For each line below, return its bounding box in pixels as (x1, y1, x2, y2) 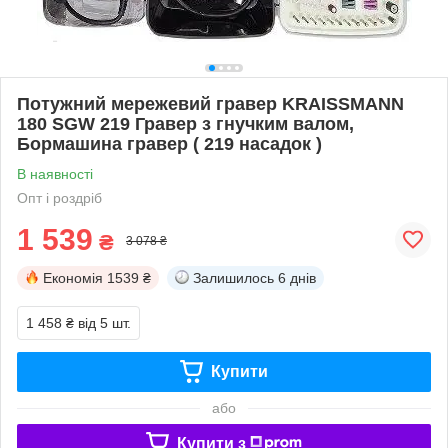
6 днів (278, 269, 316, 286)
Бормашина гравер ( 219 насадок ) (17, 133, 322, 154)
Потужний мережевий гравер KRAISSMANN (17, 93, 404, 114)
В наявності (17, 165, 93, 182)
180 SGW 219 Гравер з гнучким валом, (17, 113, 354, 134)
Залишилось (193, 269, 274, 286)
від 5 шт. (78, 314, 131, 331)
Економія (43, 269, 103, 286)
